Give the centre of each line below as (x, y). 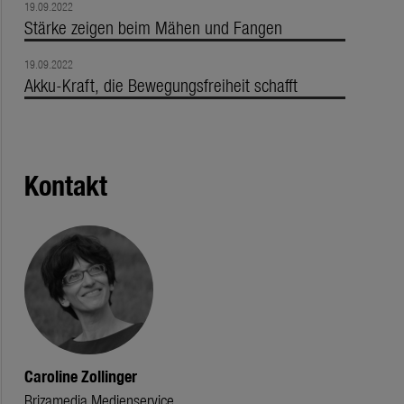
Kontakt (65, 184)
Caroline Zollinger (80, 376)
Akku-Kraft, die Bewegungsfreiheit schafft (161, 84)
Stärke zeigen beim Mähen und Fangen (153, 26)
